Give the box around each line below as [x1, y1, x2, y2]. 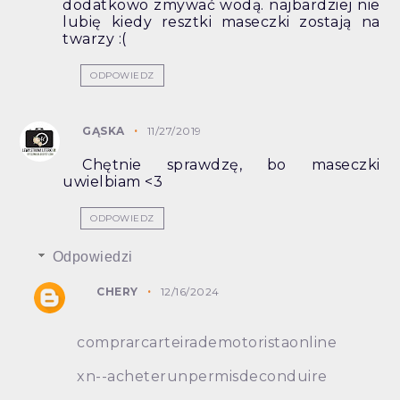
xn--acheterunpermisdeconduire [77, 368, 328, 386]
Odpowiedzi [52, 249, 133, 265]
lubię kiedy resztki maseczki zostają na [62, 13, 380, 31]
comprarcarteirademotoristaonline [77, 334, 337, 352]
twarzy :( [62, 30, 127, 48]
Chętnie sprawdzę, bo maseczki [82, 156, 380, 174]
